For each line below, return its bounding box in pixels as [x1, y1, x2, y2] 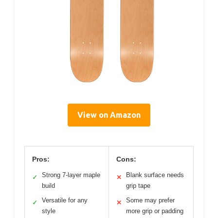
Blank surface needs [126, 171, 184, 179]
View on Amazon [77, 110, 141, 119]
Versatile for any [42, 196, 88, 204]
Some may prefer [126, 196, 175, 204]
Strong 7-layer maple [42, 171, 100, 179]
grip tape [126, 182, 150, 189]
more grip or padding [126, 207, 183, 215]
